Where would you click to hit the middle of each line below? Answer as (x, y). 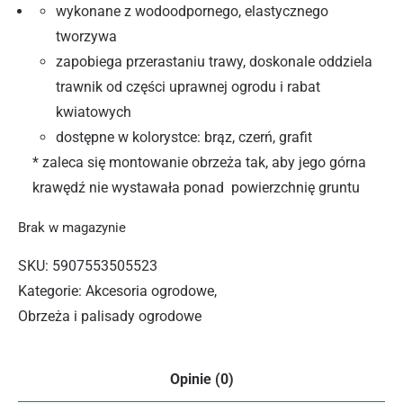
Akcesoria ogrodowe (150, 291)
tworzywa (86, 36)
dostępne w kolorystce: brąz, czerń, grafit (184, 137)
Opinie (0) (201, 379)
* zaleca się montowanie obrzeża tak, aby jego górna (199, 162)
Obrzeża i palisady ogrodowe (110, 316)
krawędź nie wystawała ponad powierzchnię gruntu (196, 188)
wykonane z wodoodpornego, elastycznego (192, 11)
